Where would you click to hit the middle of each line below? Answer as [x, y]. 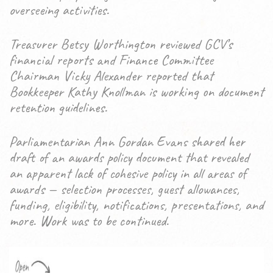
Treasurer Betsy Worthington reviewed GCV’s [121, 44]
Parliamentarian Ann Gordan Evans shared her [127, 141]
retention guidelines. [58, 107]
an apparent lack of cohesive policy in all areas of [128, 173]
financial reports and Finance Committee [111, 60]
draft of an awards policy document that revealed [129, 157]
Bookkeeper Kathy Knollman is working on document [136, 91]
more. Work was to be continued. [89, 221]
